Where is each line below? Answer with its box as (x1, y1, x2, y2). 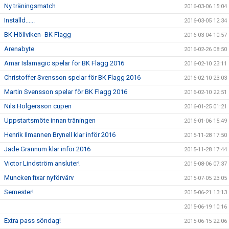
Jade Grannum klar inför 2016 (4, 145, 90, 153)
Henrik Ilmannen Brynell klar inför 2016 (4, 131, 116, 139)
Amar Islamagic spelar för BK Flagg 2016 (4, 59, 124, 67)
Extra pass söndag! (4, 217, 61, 224)
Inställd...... (4, 16, 35, 24)
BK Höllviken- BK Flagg (4, 31, 71, 38)
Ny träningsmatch (4, 2, 56, 10)
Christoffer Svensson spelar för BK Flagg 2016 (4, 74, 141, 81)
